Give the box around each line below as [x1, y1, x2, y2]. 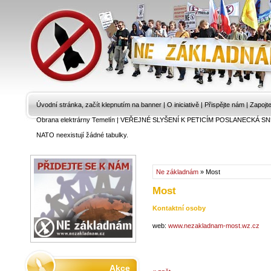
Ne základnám [156, 168, 198, 175]
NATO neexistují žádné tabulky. [36, 131, 128, 139]
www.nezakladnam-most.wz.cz [168, 222, 260, 229]
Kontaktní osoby [152, 204, 206, 212]
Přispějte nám [204, 101, 244, 108]
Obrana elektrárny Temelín [36, 116, 115, 123]
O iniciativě [167, 101, 199, 108]
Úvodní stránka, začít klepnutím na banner [36, 101, 162, 108]
